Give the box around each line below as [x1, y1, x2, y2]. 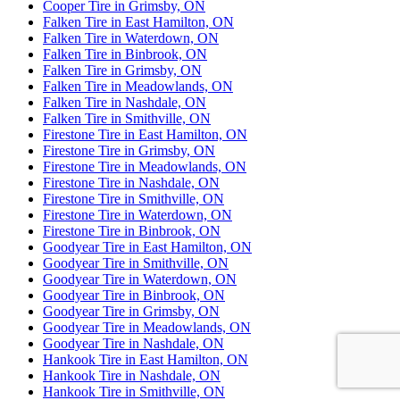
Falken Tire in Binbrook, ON [43, 46, 207, 62]
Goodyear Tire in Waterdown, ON [43, 271, 237, 287]
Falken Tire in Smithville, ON [43, 110, 211, 126]
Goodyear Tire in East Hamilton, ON [43, 238, 252, 254]
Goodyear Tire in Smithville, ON [43, 254, 229, 271]
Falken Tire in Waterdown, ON [43, 29, 219, 46]
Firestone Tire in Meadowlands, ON [43, 158, 246, 174]
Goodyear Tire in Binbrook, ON [43, 287, 225, 303]
